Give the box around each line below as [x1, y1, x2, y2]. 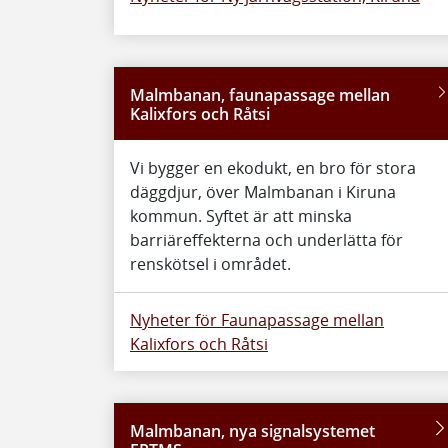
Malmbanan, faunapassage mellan [130, 84, 390, 106]
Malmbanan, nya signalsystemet [130, 420, 375, 443]
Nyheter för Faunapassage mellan [130, 309, 384, 332]
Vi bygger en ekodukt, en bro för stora [130, 157, 416, 179]
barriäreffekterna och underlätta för [130, 229, 403, 251]
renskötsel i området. [130, 253, 291, 275]
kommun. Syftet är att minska [130, 205, 352, 227]
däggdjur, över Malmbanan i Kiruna [130, 181, 396, 203]
